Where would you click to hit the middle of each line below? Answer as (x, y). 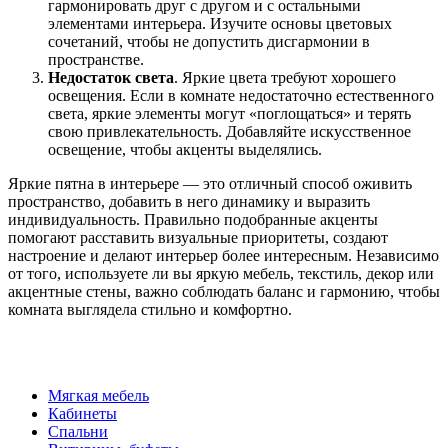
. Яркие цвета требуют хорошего (285, 77)
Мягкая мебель (98, 395)
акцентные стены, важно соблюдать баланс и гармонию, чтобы (224, 291)
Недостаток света (111, 77)
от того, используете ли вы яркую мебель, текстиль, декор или (221, 273)
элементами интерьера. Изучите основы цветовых (220, 23)
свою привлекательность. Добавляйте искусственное (229, 131)
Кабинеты (82, 413)
